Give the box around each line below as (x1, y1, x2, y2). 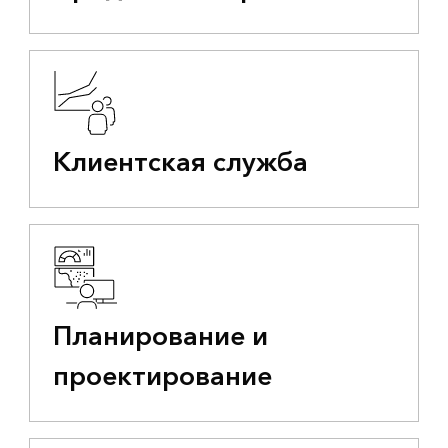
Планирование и (52, 313, 268, 360)
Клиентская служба (52, 139, 308, 186)
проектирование (52, 353, 272, 400)
